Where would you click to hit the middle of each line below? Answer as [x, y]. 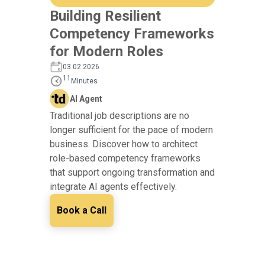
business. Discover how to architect [124, 144]
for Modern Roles [106, 52]
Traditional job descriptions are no [119, 116]
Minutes [84, 81]
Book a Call [82, 211]
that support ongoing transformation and [132, 173]
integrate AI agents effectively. [113, 187]
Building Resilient [105, 16]
